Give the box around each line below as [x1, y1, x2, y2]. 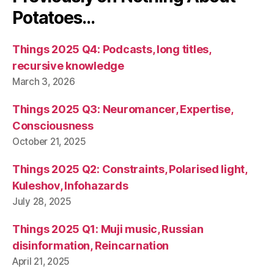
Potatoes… [12, 7, 95, 28]
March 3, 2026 [12, 75, 75, 87]
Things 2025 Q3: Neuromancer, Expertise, [12, 102, 233, 116]
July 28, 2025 [12, 195, 72, 207]
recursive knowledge [12, 59, 124, 72]
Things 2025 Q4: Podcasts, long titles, [12, 42, 211, 56]
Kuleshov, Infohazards [12, 179, 128, 192]
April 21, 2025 [12, 255, 70, 267]
